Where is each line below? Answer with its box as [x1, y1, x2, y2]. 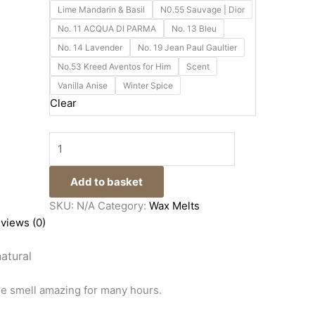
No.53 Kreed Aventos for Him [57, 61, 171, 72]
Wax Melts [148, 199, 200, 213]
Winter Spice [122, 80, 173, 91]
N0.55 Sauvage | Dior [160, 4, 245, 15]
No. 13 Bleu [171, 23, 217, 34]
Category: [97, 199, 149, 213]
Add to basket [70, 175, 143, 189]
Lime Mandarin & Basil [57, 4, 145, 15]
